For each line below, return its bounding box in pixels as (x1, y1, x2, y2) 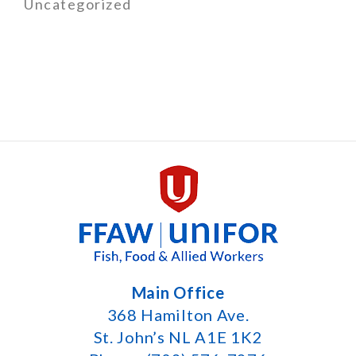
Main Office (131, 283, 225, 303)
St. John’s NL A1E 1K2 (93, 327, 263, 347)
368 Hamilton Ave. (106, 305, 250, 325)
